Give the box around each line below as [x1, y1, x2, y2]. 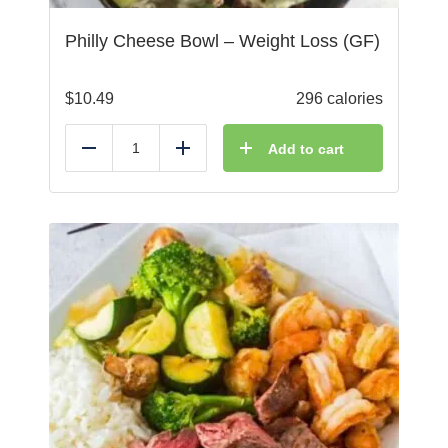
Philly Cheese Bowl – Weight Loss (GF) [65, 31, 380, 52]
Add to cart [268, 141, 344, 158]
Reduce [88, 147, 144, 165]
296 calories [296, 90, 383, 108]
